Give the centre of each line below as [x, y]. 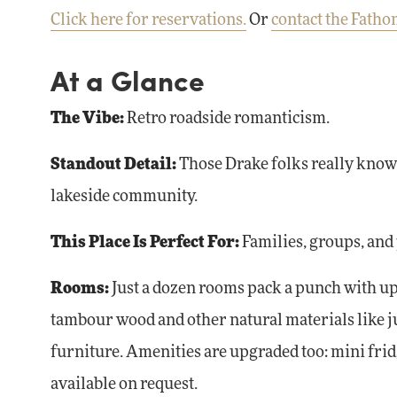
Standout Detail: [115, 165]
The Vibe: [87, 119]
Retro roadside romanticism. [227, 119]
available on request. [124, 385]
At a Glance [128, 80]
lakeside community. [124, 197]
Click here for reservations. [148, 20]
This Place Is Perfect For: [145, 243]
